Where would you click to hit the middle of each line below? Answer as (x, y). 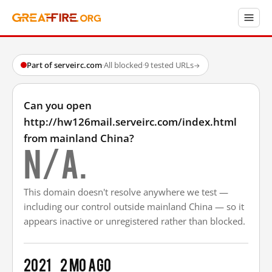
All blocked (123, 65)
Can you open (58, 105)
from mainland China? (79, 138)
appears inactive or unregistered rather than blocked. (134, 221)
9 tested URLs (169, 65)
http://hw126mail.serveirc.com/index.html (130, 122)
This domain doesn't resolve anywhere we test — (126, 192)
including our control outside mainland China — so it (134, 206)
